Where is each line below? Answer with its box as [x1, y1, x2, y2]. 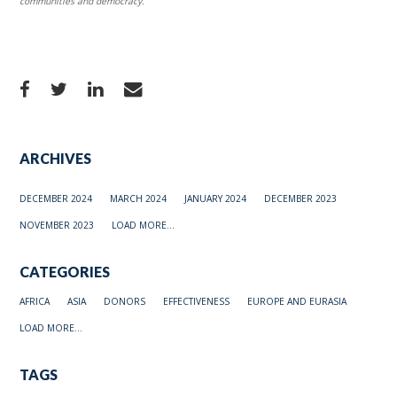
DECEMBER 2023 [264, 192, 338, 206]
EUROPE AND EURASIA [247, 295, 347, 308]
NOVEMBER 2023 [19, 219, 95, 232]
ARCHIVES [19, 150, 92, 167]
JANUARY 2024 [184, 192, 247, 206]
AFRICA [19, 295, 51, 308]
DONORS [104, 295, 146, 308]
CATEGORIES [19, 263, 111, 281]
